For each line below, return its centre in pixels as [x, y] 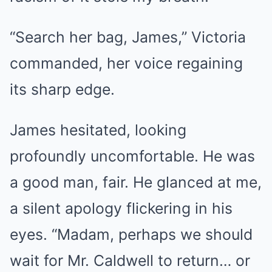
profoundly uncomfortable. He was [132, 156]
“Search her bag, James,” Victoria [128, 37]
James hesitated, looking [98, 130]
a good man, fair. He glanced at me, [136, 182]
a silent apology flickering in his [121, 208]
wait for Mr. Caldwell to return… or [130, 260]
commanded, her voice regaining [126, 63]
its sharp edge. [62, 89]
